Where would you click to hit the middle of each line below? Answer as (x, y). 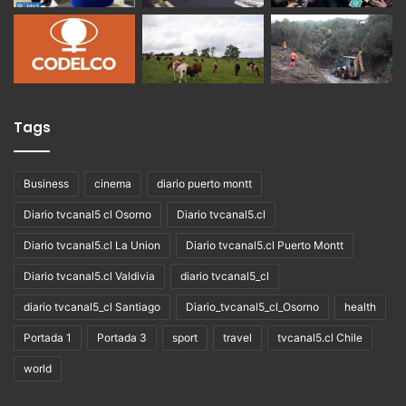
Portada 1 (48, 337)
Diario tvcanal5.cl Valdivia (89, 275)
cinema (113, 183)
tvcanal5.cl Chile (320, 337)
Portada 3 (122, 337)
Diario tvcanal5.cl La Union (92, 245)
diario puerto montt (204, 183)
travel (237, 337)
